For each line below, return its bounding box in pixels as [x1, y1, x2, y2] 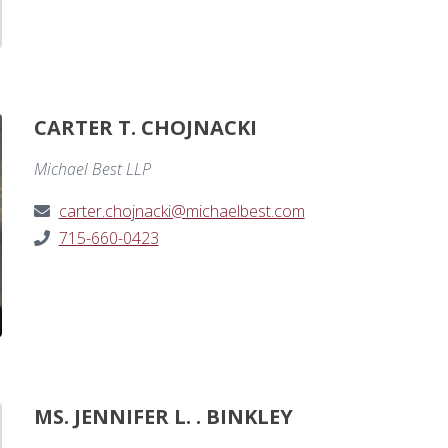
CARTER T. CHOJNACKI [33, 114, 257, 142]
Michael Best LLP [33, 158, 151, 181]
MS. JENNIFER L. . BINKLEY [33, 403, 293, 431]
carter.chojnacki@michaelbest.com [58, 200, 305, 223]
